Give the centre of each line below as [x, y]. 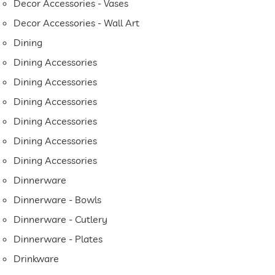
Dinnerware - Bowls [58, 200]
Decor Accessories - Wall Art [77, 23]
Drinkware [37, 259]
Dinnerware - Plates [58, 239]
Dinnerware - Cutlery [61, 219]
